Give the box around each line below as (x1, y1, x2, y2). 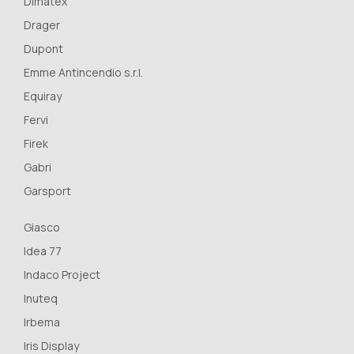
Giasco (24, 219, 60, 235)
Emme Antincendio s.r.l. (24, 64, 143, 80)
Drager (24, 17, 60, 32)
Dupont (24, 40, 63, 56)
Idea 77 (24, 243, 62, 258)
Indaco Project (24, 266, 100, 282)
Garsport (24, 183, 71, 198)
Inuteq (24, 290, 58, 306)
